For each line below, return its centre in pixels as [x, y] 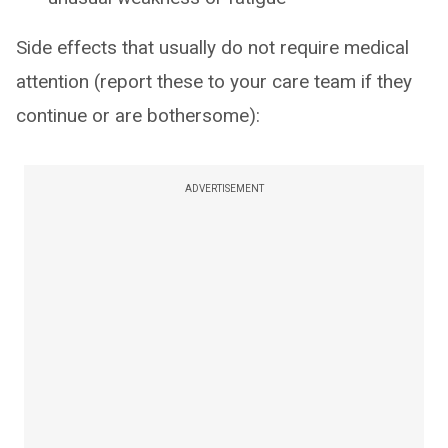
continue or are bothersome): [138, 115]
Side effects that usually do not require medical [212, 47]
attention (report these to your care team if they [214, 81]
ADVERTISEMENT [224, 188]
